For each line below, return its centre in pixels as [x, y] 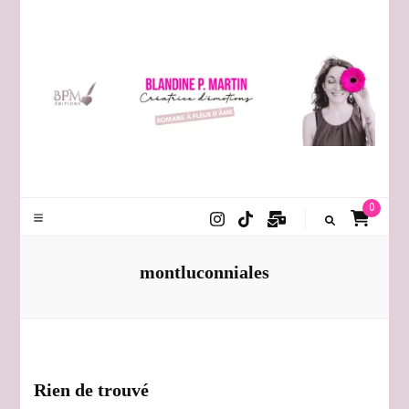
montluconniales [204, 272]
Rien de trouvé [92, 389]
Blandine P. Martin [187, 173]
